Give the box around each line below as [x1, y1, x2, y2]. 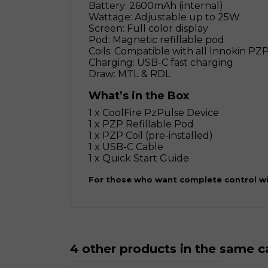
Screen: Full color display [89, 23, 208, 34]
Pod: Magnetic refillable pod [89, 34, 224, 45]
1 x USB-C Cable [89, 141, 163, 153]
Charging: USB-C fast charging [89, 57, 233, 68]
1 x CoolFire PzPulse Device [89, 107, 219, 118]
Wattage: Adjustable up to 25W [89, 11, 240, 23]
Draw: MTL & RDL [89, 68, 170, 80]
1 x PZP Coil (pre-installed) [89, 130, 213, 141]
